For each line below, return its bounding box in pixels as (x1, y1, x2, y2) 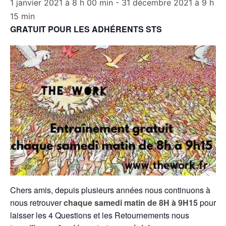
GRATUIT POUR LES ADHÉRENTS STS (10, 23, 162, 35)
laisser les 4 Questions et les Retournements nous (10, 209, 189, 221)
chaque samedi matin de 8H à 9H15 (64, 196, 198, 208)
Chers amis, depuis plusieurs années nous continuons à (10, 184, 210, 196)
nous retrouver (10, 196, 64, 208)
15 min (10, 11, 35, 21)
